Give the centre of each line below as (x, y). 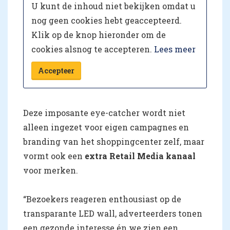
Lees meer (175, 49)
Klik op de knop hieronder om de (99, 35)
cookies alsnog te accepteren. (93, 49)
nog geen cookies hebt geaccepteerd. (107, 21)
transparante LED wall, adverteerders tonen (113, 214)
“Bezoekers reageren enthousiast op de (102, 199)
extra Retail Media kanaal (140, 156)
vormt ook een (54, 156)
